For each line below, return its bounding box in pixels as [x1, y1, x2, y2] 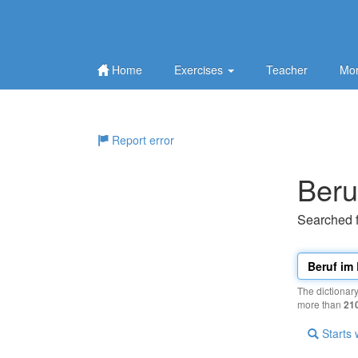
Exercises [174, 62, 226, 78]
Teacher [266, 62, 308, 78]
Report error [109, 132, 174, 148]
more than [297, 297, 344, 311]
